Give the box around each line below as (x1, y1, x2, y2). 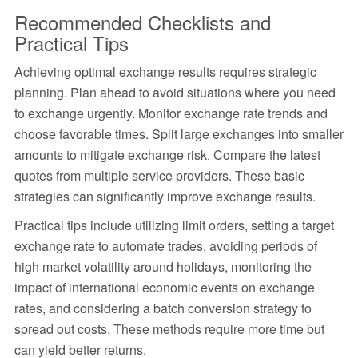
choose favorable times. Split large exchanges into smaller (14, 125, 344, 144)
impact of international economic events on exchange (14, 278, 315, 297)
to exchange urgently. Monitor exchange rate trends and (14, 104, 328, 123)
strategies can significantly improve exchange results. (14, 187, 316, 206)
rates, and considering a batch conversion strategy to (14, 299, 312, 318)
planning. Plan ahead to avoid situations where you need (14, 83, 336, 102)
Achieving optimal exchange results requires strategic (14, 62, 316, 82)
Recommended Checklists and (14, 8, 271, 37)
